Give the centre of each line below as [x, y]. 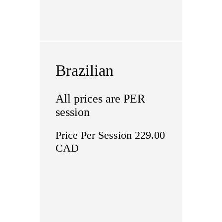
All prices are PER [100, 99]
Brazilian [84, 70]
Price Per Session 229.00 [110, 135]
